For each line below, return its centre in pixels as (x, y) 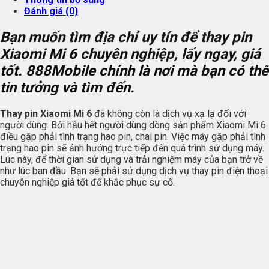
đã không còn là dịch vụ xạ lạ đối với (169, 113)
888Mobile (62, 71)
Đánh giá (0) (51, 11)
